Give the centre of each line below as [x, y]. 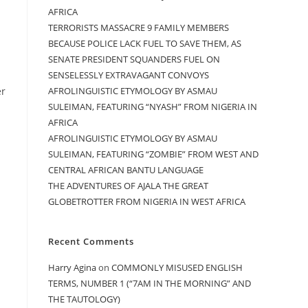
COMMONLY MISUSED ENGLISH [177, 267]
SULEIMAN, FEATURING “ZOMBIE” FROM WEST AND [153, 154]
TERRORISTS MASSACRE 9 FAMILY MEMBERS [139, 27]
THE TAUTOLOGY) [84, 299]
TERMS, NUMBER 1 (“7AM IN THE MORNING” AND [150, 283]
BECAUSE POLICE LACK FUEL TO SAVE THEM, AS [145, 43]
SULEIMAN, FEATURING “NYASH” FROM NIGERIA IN [153, 106]
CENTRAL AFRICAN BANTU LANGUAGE [126, 169]
